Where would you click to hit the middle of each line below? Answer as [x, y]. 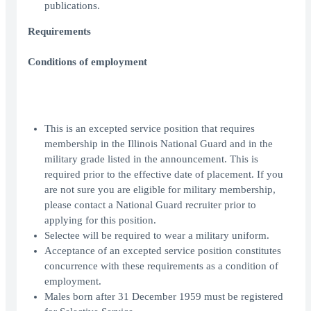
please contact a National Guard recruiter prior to [150, 205]
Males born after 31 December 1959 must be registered [164, 297]
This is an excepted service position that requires [150, 129]
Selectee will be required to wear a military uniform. [157, 236]
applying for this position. [100, 220]
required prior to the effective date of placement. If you [164, 175]
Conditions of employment [87, 62]
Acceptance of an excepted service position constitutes [163, 251]
